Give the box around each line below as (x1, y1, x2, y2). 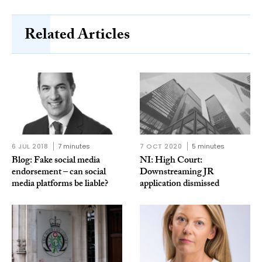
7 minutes (57, 142, 90, 151)
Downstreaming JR (140, 165, 213, 181)
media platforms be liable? (12, 177, 108, 193)
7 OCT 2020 (140, 142, 182, 151)
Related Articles (25, 23, 130, 50)
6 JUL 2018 (12, 142, 49, 151)
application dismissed (140, 177, 219, 193)
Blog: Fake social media (12, 153, 100, 170)
